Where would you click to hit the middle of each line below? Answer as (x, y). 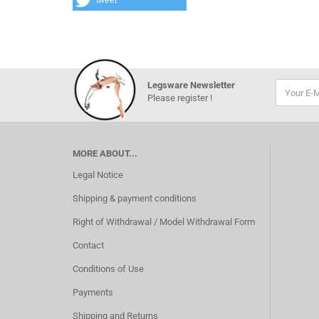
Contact (88, 245)
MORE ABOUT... (105, 153)
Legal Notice (98, 175)
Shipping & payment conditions (135, 198)
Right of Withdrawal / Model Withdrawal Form (164, 222)
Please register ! (180, 98)
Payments (93, 292)
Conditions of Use (108, 269)
